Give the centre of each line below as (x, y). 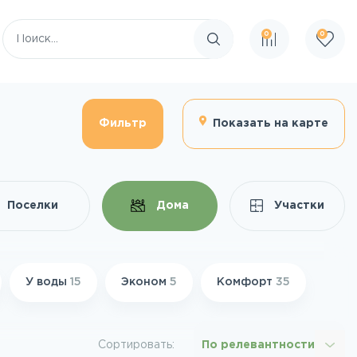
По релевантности (258, 345)
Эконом (145, 282)
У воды (48, 282)
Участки (298, 206)
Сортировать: (136, 345)
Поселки (32, 206)
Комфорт (246, 282)
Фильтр (122, 124)
